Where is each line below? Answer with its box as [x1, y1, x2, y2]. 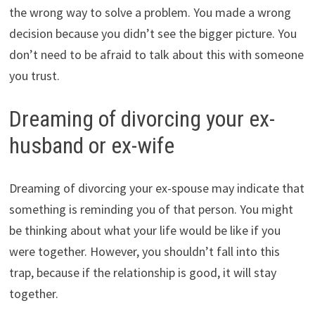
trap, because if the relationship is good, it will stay [8, 264, 276, 281]
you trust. [8, 67, 60, 84]
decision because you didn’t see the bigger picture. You [8, 25, 297, 42]
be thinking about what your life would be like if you [8, 221, 281, 238]
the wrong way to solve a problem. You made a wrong [8, 4, 291, 21]
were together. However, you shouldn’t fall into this [8, 243, 280, 259]
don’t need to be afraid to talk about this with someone [8, 46, 304, 63]
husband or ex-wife [8, 132, 174, 160]
